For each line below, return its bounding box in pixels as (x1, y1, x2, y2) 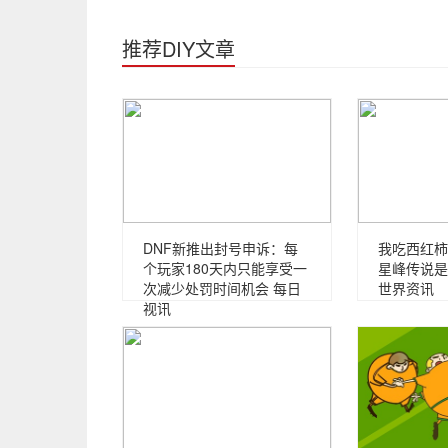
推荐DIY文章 (122, 34, 235, 63)
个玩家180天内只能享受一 (143, 258, 307, 278)
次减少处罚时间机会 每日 (143, 278, 301, 298)
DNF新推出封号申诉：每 (143, 238, 298, 258)
